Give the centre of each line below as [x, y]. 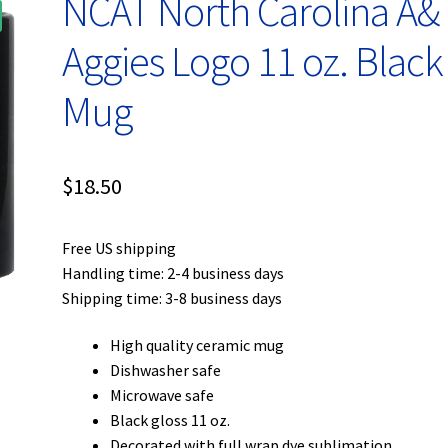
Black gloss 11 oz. [170, 420]
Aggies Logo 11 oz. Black [253, 60]
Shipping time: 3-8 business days [172, 297]
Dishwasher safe [166, 370]
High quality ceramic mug [197, 345]
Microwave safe [162, 395]
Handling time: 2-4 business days [173, 272]
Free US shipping [119, 247]
